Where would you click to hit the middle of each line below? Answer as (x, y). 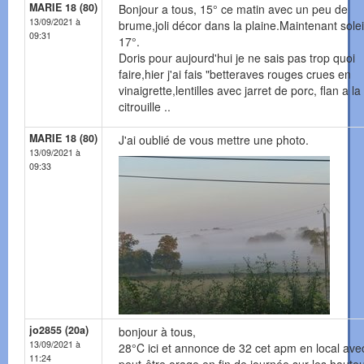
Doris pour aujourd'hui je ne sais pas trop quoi (237, 58)
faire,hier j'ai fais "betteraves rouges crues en (235, 74)
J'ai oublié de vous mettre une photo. (214, 140)
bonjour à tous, (157, 332)
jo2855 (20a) (59, 330)
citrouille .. (145, 107)
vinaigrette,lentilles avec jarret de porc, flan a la (240, 91)
